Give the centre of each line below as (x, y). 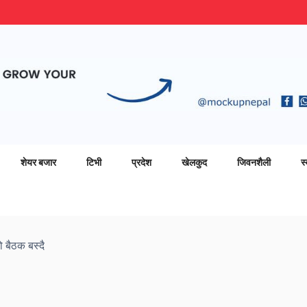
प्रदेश (142, 162)
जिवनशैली (254, 162)
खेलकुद (194, 162)
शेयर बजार (38, 162)
